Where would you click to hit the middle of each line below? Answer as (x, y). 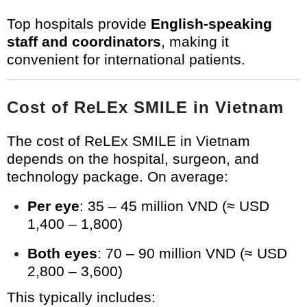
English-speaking (211, 24)
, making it (195, 42)
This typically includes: (81, 297)
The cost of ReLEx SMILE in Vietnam (128, 141)
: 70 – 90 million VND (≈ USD (192, 254)
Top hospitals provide (79, 24)
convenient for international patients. (126, 60)
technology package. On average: (118, 177)
